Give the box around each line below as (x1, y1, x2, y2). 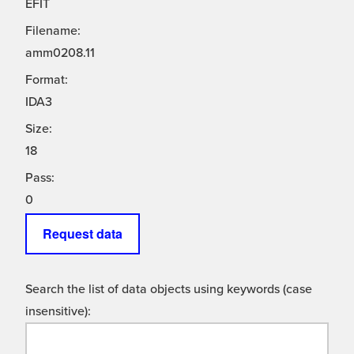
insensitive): (25, 303, 91, 320)
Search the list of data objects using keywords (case (25, 281, 312, 298)
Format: (25, 72, 68, 88)
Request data (43, 224, 122, 243)
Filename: (25, 23, 81, 40)
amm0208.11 (25, 45, 95, 62)
